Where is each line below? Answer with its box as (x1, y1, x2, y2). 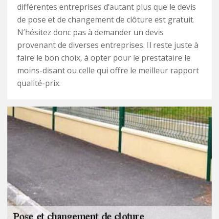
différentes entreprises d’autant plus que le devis (17, 1, 196, 12)
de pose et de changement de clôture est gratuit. (17, 14, 195, 25)
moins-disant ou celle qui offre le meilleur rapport (17, 65, 199, 76)
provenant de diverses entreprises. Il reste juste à (17, 40, 198, 50)
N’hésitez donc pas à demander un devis (17, 27, 164, 38)
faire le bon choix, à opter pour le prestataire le (17, 52, 191, 63)
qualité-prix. (17, 78, 61, 88)
